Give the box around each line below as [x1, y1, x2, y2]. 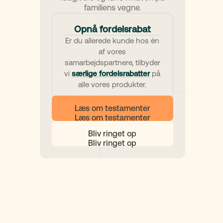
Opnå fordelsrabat [74, 24, 151, 34]
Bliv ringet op [88, 129, 137, 138]
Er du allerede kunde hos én [65, 36, 160, 45]
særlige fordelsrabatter [72, 69, 150, 78]
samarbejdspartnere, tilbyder [64, 58, 160, 67]
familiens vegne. [84, 3, 141, 12]
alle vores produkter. [78, 80, 147, 89]
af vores [99, 47, 126, 56]
